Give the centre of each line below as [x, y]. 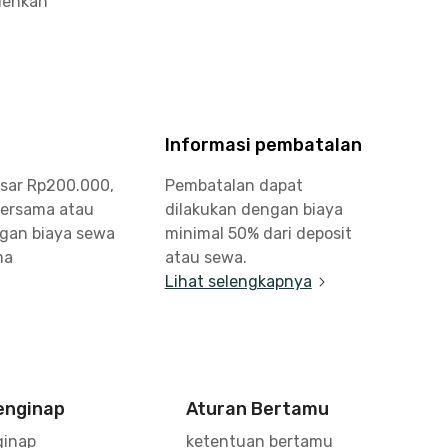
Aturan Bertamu [257, 409]
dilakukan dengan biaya [253, 209]
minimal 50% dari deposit [258, 233]
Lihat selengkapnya [238, 281]
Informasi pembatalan [263, 145]
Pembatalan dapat [233, 185]
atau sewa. [205, 257]
